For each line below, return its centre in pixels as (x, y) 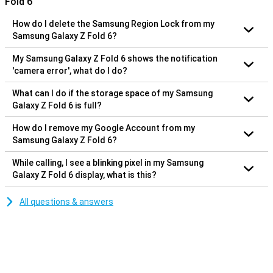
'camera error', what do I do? (70, 70)
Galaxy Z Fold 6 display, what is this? (84, 175)
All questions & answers (66, 201)
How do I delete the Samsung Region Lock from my (113, 23)
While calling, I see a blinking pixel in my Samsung (108, 162)
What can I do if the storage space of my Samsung (112, 93)
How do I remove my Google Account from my (104, 128)
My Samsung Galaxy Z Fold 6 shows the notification (115, 58)
